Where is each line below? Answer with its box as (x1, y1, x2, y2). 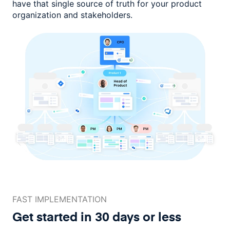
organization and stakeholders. (12, 9, 132, 20)
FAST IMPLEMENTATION (12, 194, 107, 205)
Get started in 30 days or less (12, 208, 181, 225)
